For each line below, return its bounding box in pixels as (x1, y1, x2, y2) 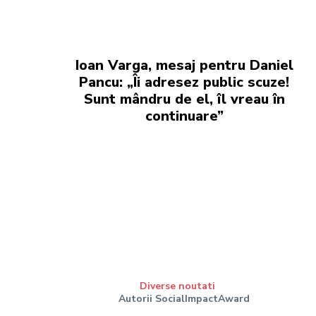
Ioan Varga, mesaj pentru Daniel (75, 56, 293, 75)
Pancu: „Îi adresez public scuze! (79, 73, 290, 92)
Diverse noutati (139, 279, 215, 293)
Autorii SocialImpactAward (119, 292, 250, 306)
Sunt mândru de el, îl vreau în (83, 90, 285, 109)
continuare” (145, 107, 224, 126)
